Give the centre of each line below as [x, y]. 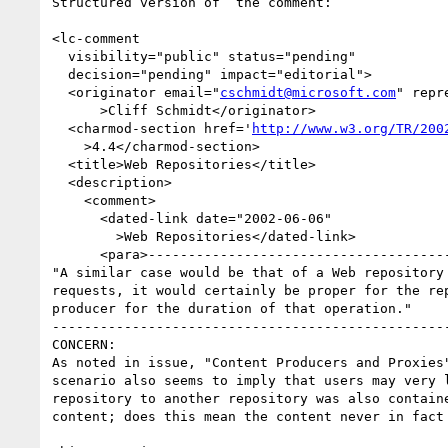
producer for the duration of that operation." [232, 308]
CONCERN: [84, 344]
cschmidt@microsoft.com [308, 92]
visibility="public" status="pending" [60, 56]
